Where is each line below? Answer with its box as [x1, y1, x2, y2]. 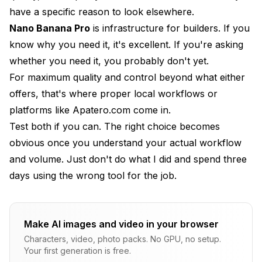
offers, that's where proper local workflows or [9, 87, 218, 99]
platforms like [9, 104, 73, 116]
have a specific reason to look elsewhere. [9, 5, 194, 18]
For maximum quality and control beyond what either [9, 71, 245, 83]
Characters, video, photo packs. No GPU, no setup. [24, 233, 221, 244]
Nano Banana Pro [9, 22, 90, 34]
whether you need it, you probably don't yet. [9, 54, 209, 67]
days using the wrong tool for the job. [9, 169, 177, 181]
